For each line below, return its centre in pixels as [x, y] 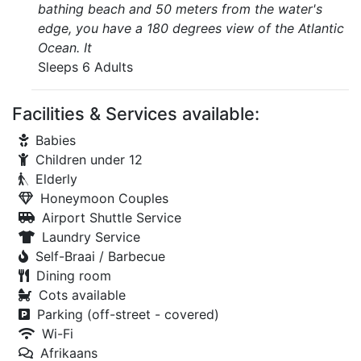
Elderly [56, 179]
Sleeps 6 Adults [85, 67]
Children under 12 [89, 160]
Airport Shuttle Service [112, 218]
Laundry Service [91, 237]
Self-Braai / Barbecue [100, 256]
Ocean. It [65, 48]
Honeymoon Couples [104, 198]
